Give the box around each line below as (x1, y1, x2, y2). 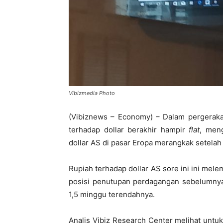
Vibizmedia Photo (69, 90, 115, 97)
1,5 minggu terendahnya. (69, 190, 155, 199)
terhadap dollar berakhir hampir (69, 125, 189, 134)
